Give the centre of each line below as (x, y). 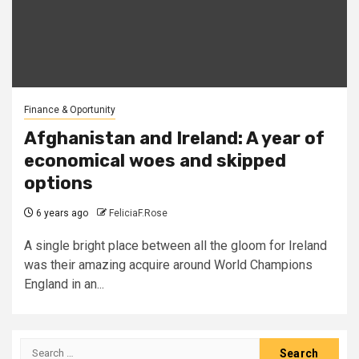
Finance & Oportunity (70, 109)
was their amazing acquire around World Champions (168, 264)
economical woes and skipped (155, 160)
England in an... (64, 284)
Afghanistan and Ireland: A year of (174, 138)
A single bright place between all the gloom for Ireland (175, 245)
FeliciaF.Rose (138, 213)
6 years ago (61, 213)
